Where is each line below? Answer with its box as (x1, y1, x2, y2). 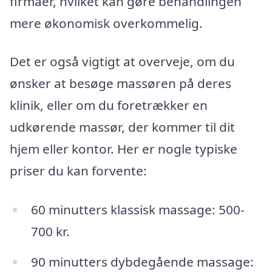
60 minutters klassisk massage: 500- (30, 201, 245, 219)
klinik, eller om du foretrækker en (10, 97, 208, 114)
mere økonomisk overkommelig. (10, 14, 203, 32)
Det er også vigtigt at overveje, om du (10, 53, 235, 70)
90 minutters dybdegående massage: (30, 253, 254, 270)
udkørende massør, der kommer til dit (10, 118, 235, 136)
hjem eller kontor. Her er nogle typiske (10, 140, 237, 158)
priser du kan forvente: (10, 162, 147, 180)
